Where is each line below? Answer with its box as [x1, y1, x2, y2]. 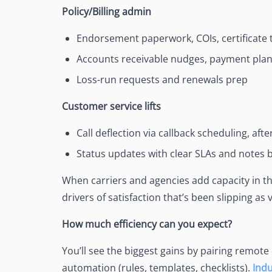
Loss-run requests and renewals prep [76, 73, 248, 87]
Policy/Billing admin [62, 5, 151, 19]
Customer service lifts [62, 100, 161, 114]
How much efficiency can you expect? [62, 217, 232, 231]
